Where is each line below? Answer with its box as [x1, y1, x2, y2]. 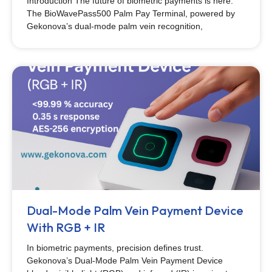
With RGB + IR [27, 220, 105, 235]
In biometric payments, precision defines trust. [27, 243, 203, 253]
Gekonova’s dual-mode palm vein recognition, [27, 21, 203, 31]
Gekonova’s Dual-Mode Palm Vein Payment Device [27, 256, 223, 265]
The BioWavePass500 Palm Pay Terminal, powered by [27, 8, 235, 18]
